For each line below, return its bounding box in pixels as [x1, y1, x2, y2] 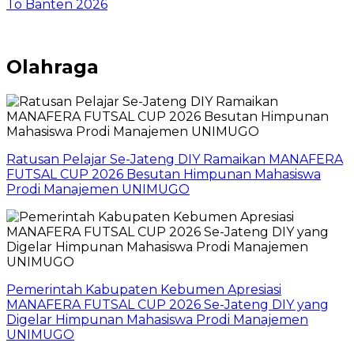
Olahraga [6, 55, 99, 78]
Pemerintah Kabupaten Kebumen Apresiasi [6, 281, 281, 297]
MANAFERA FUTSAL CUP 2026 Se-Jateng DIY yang [6, 296, 329, 312]
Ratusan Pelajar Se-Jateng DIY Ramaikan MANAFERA [6, 151, 343, 167]
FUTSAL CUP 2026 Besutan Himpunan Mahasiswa [6, 166, 321, 182]
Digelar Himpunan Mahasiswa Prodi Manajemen [6, 311, 308, 327]
